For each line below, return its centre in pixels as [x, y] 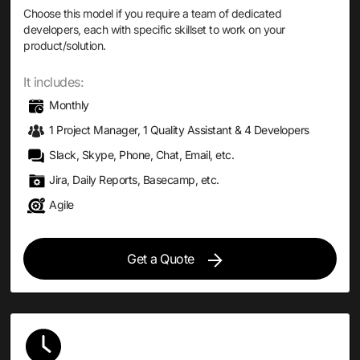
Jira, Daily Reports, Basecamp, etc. [134, 180]
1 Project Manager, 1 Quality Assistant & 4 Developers [179, 130]
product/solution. [65, 45]
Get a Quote [161, 259]
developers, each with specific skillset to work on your [154, 29]
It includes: [53, 82]
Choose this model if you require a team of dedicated [152, 13]
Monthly [69, 105]
